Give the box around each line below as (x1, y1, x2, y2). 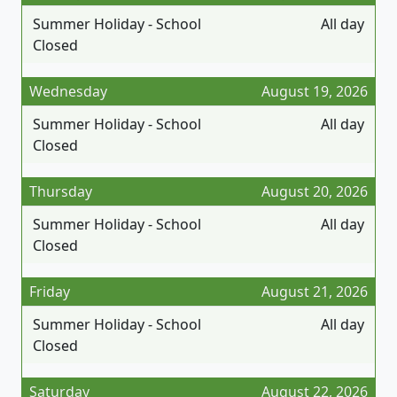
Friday (29, 281, 70, 301)
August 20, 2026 (261, 181, 368, 201)
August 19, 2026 (261, 81, 368, 101)
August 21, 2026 (261, 281, 368, 301)
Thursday (29, 181, 92, 201)
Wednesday (29, 81, 107, 101)
